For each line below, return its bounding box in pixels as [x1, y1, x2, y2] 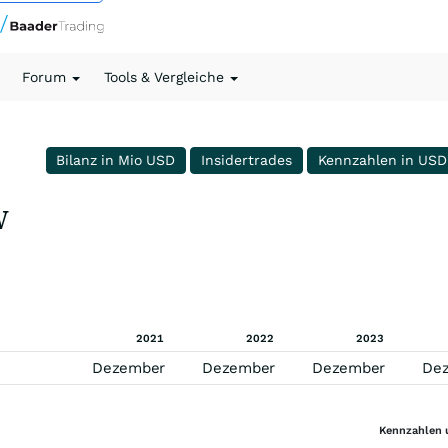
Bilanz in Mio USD [56, 152, 176, 168]
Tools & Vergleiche [104, 69, 228, 85]
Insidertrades [201, 152, 293, 168]
